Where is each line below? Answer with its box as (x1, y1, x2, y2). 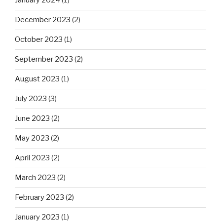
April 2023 (15, 153, 50, 163)
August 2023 (15, 74, 60, 84)
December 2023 (15, 15, 71, 25)
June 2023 (15, 114, 50, 123)
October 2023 (15, 35, 63, 44)
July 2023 (15, 94, 47, 104)
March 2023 (15, 173, 56, 183)
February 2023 (15, 193, 64, 202)
